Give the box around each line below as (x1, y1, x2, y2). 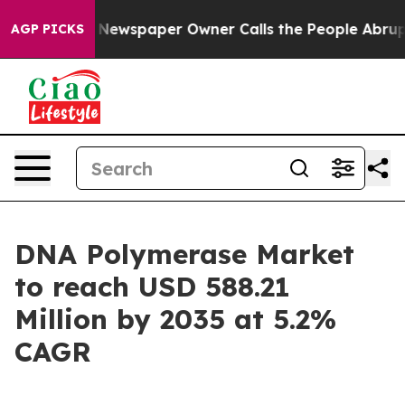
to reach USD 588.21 (14, 269, 290, 304)
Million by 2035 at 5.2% (14, 302, 336, 336)
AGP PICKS (11, 21, 84, 37)
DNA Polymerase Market (14, 237, 354, 271)
